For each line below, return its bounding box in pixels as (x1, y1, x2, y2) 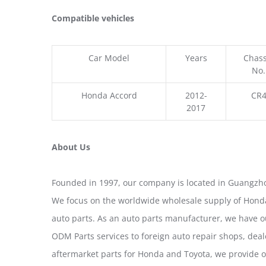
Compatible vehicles (52, 12, 134, 24)
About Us (52, 141, 90, 153)
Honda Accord (81, 89, 137, 101)
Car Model (88, 52, 129, 64)
